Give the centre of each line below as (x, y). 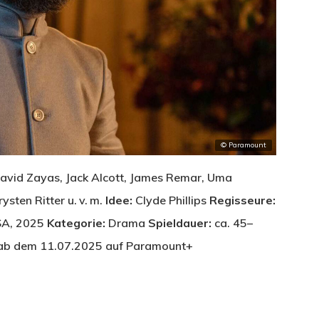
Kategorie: (76, 223)
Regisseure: (242, 200)
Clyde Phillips (171, 200)
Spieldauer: (180, 223)
